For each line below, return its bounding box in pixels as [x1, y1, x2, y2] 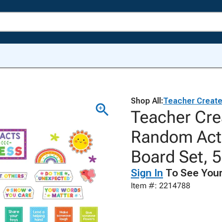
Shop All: [131, 96, 163, 106]
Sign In [131, 167, 163, 179]
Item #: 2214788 [131, 181, 190, 190]
